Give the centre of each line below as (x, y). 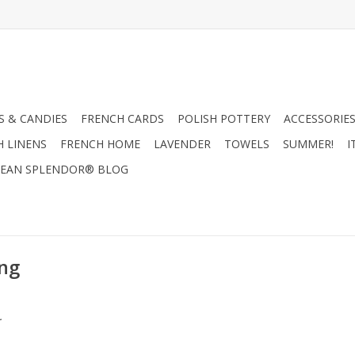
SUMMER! (308, 144)
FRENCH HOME (100, 144)
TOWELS (247, 144)
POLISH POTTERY (224, 118)
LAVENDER (182, 144)
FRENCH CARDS (122, 118)
